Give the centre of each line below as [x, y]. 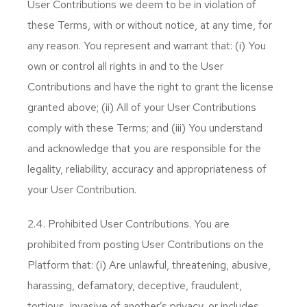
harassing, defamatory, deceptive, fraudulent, [135, 285]
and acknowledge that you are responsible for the [144, 148]
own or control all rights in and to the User [125, 66]
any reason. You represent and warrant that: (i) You [147, 46]
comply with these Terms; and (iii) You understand [145, 128]
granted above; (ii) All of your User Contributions [142, 107]
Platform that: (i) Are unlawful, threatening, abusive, [149, 265]
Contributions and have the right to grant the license [150, 87]
